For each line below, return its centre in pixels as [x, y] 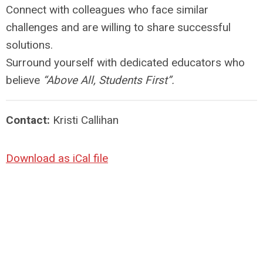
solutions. [29, 45]
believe [24, 80]
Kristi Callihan [86, 120]
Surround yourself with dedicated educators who [125, 62]
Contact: [29, 120]
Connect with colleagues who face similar [107, 9]
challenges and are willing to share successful [118, 27]
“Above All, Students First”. [109, 80]
